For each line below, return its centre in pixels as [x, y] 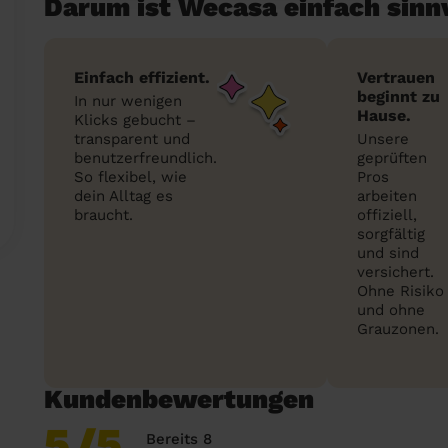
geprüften [392, 158]
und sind [388, 253]
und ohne [391, 310]
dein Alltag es [123, 196]
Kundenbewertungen [179, 399]
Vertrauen [396, 77]
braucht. [103, 215]
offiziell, [387, 215]
